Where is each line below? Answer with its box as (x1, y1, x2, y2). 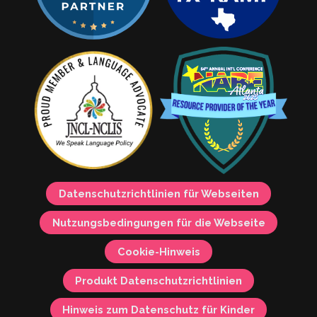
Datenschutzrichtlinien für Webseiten (58, 188, 259, 200)
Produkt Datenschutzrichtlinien (75, 275, 242, 287)
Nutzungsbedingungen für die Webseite (52, 217, 265, 229)
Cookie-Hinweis (117, 246, 200, 258)
